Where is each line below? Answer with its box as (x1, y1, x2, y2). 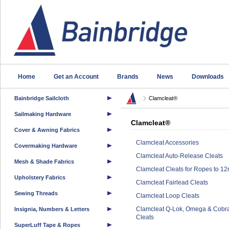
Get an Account (54, 73, 99, 80)
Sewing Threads (14, 190, 58, 196)
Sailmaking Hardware (14, 111, 71, 117)
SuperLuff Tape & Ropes (14, 222, 80, 228)
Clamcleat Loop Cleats (136, 192, 199, 199)
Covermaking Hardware (14, 143, 77, 149)
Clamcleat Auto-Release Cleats (136, 152, 223, 159)
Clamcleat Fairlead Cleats (136, 179, 208, 186)
